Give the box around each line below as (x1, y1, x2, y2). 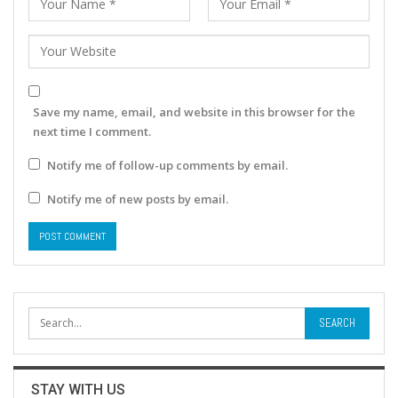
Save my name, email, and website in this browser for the (33, 104, 355, 120)
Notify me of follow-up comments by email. (47, 157, 288, 173)
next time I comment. (33, 123, 151, 139)
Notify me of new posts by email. (47, 191, 228, 207)
